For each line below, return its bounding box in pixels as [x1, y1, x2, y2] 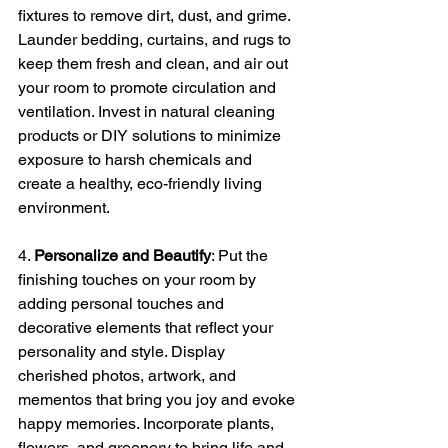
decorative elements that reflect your [18, 318, 277, 338]
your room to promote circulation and [18, 78, 280, 98]
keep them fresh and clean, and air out [18, 54, 292, 74]
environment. [18, 198, 110, 218]
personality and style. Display [18, 342, 229, 362]
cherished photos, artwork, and [18, 366, 240, 386]
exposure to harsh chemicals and [18, 150, 256, 170]
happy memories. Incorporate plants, [18, 414, 278, 434]
